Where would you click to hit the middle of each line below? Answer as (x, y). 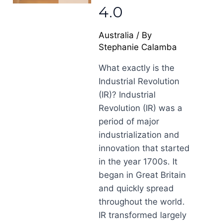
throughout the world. (142, 202)
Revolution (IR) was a (141, 108)
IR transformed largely (143, 215)
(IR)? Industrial (127, 95)
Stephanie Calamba (138, 47)
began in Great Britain (142, 175)
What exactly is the (137, 68)
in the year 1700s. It (138, 162)
